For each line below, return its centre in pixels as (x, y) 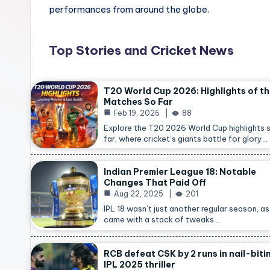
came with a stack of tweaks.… (162, 219)
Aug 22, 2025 (139, 194)
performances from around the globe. (129, 9)
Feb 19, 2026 (137, 113)
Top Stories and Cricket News (141, 50)
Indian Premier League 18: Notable (180, 172)
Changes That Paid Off (155, 183)
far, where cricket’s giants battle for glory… (186, 139)
